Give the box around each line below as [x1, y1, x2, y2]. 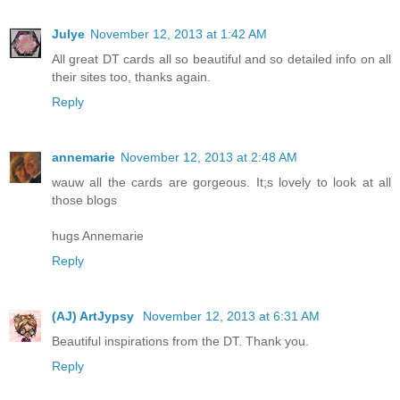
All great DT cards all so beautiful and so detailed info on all [52, 52, 391, 67]
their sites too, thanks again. [52, 70, 211, 85]
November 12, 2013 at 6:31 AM [143, 309, 320, 324]
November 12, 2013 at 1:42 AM [90, 27, 267, 42]
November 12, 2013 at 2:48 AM [121, 150, 297, 165]
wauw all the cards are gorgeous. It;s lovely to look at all [52, 175, 391, 190]
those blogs [52, 193, 117, 208]
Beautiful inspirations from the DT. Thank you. [52, 334, 309, 349]
